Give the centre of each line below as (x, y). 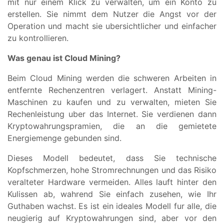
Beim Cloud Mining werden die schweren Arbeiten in (112, 78)
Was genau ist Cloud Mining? (64, 58)
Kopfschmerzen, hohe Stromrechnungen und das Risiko (112, 170)
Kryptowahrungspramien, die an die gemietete (112, 126)
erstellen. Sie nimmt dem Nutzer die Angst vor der (112, 14)
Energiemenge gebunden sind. (64, 138)
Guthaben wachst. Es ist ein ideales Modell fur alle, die (112, 206)
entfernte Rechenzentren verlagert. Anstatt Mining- (112, 90)
